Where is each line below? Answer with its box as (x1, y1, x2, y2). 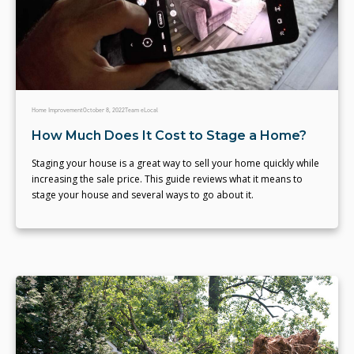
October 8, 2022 (83, 105, 125, 115)
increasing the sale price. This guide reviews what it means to (32, 171, 303, 186)
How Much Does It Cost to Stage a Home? (32, 127, 307, 143)
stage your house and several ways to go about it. (32, 187, 254, 201)
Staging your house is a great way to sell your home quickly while (32, 156, 319, 170)
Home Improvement (32, 105, 83, 115)
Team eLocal (125, 105, 158, 115)
